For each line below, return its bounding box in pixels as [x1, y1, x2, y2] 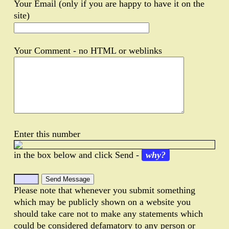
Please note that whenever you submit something [14, 185, 195, 195]
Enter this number [14, 128, 80, 139]
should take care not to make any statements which [14, 208, 203, 219]
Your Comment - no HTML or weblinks [14, 45, 162, 56]
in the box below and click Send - [14, 149, 142, 160]
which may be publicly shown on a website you [14, 196, 191, 207]
